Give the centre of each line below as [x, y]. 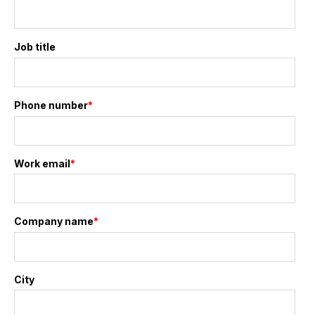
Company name [54, 221]
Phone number [51, 105]
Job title [35, 47]
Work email [42, 163]
